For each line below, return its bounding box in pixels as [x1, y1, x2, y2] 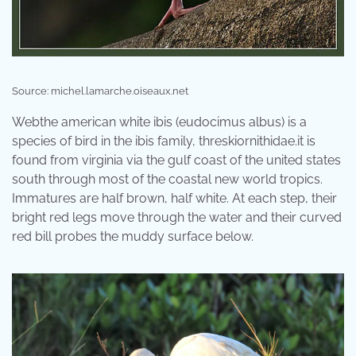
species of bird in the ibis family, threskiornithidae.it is [12, 133, 315, 149]
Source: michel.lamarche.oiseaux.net [12, 84, 188, 97]
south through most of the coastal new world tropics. [12, 171, 323, 187]
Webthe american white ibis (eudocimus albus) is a [12, 114, 307, 130]
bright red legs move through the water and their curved [12, 209, 342, 225]
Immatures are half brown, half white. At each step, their [12, 190, 337, 206]
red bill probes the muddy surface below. [12, 228, 253, 244]
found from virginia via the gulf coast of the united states [12, 152, 341, 168]
